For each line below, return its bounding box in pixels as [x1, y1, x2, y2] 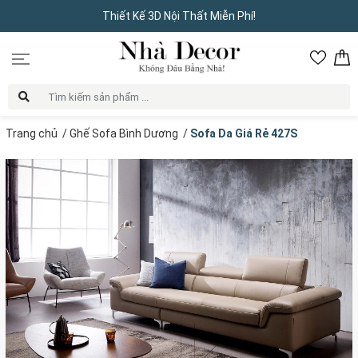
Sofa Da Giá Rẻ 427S [190, 127, 297, 140]
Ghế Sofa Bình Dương [70, 127, 178, 140]
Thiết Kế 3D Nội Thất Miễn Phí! [102, 10, 256, 22]
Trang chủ [6, 127, 58, 140]
